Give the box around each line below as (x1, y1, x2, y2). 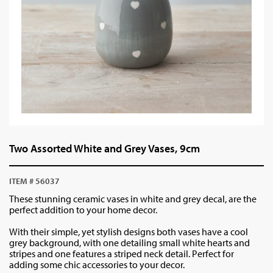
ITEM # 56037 (9, 175, 60, 186)
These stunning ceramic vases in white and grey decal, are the (9, 193, 257, 205)
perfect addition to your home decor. (9, 204, 157, 216)
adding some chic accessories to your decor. (9, 258, 185, 271)
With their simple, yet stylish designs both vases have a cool (9, 225, 248, 238)
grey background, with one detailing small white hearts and (9, 236, 250, 249)
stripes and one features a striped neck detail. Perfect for (9, 247, 234, 260)
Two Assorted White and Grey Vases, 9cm (9, 141, 200, 155)
